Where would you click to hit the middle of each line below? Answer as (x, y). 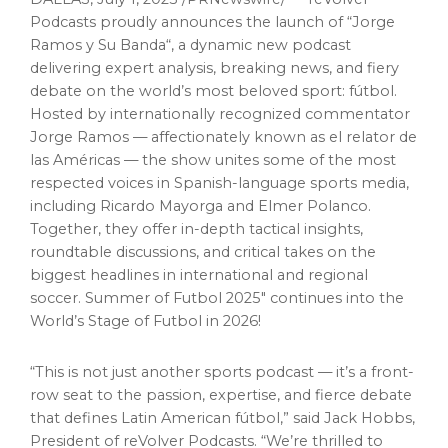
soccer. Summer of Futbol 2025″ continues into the (217, 298)
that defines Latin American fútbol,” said (177, 418)
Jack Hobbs (368, 418)
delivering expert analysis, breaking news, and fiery (214, 68)
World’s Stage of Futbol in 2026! (145, 321)
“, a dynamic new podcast (258, 45)
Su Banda (132, 45)
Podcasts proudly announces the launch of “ (191, 22)
